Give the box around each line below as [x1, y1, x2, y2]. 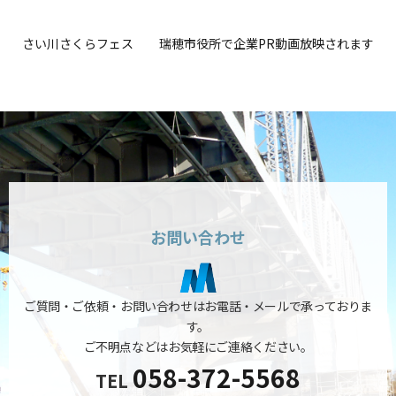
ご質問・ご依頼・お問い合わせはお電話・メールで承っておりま [23, 296, 373, 315]
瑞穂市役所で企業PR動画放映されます [159, 34, 374, 53]
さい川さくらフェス [22, 34, 133, 53]
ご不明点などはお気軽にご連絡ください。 [83, 337, 313, 355]
